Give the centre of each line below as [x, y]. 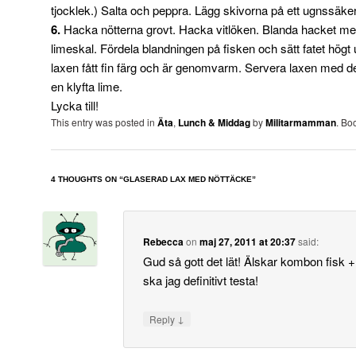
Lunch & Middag [214, 123]
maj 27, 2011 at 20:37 [248, 241]
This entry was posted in [104, 122]
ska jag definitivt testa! [201, 280]
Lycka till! [75, 106]
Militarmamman [301, 123]
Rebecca [164, 241]
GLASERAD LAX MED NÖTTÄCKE [188, 180]
